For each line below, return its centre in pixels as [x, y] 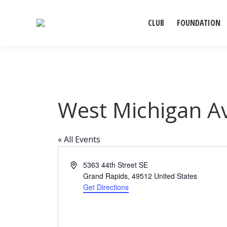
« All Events [79, 139]
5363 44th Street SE [116, 165]
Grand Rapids [106, 176]
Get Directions [106, 187]
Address [83, 164]
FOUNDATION [199, 23]
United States [176, 176]
